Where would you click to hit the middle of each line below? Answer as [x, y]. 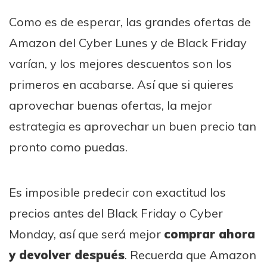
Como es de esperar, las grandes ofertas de [130, 21]
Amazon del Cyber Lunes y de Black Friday [128, 42]
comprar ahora [209, 234]
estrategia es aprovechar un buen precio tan [133, 126]
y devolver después [67, 254]
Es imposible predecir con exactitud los [117, 192]
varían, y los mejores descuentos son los [120, 63]
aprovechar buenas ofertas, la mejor [111, 105]
